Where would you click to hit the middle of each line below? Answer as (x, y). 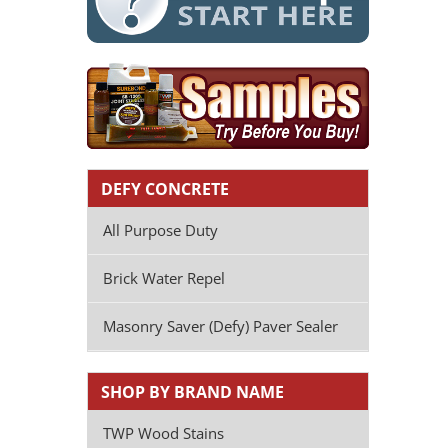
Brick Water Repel (164, 278)
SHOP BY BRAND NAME (192, 392)
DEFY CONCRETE (165, 189)
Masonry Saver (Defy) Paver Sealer (220, 326)
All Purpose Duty (160, 230)
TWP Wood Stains (163, 433)
